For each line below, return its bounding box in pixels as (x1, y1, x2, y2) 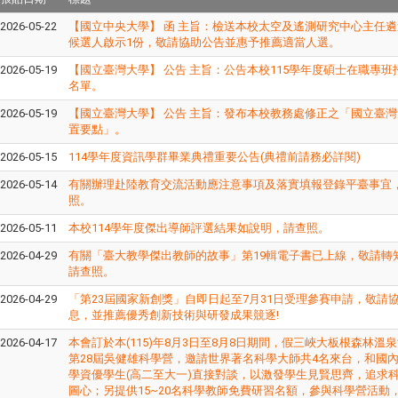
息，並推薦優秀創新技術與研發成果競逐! (68, 307, 279, 322)
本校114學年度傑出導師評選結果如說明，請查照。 (68, 220, 330, 235)
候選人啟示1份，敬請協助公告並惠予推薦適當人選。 (68, 35, 340, 49)
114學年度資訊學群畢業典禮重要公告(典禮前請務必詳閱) (68, 149, 361, 163)
